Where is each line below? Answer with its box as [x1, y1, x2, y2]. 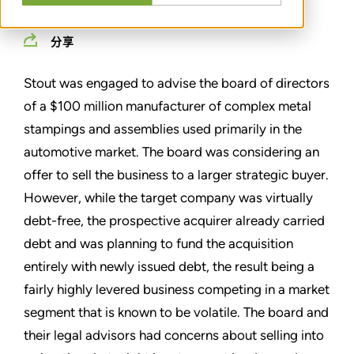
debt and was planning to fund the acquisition [24, 235, 293, 251]
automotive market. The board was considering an [24, 143, 319, 160]
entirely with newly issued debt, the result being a [24, 258, 314, 274]
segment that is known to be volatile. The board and [24, 303, 329, 320]
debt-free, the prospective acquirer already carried [24, 212, 325, 228]
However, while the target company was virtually [24, 189, 313, 205]
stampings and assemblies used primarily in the [24, 120, 302, 137]
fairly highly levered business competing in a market [24, 281, 330, 297]
